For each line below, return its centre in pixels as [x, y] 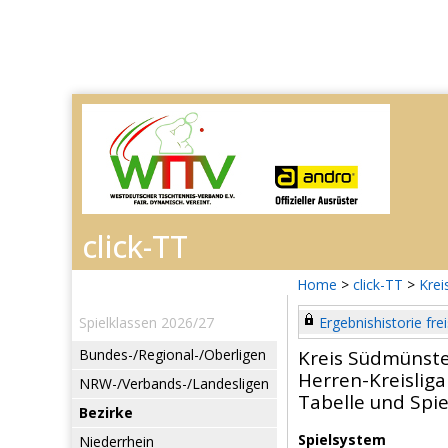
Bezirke [106, 412]
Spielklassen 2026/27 [146, 322]
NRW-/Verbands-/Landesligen [174, 383]
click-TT [378, 284]
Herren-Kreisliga [372, 380]
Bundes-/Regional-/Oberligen [172, 354]
